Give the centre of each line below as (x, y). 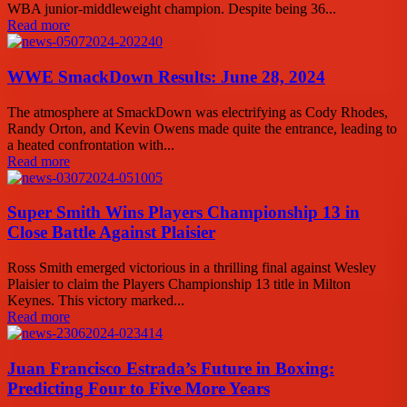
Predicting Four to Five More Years (139, 388)
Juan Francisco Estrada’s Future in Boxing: (171, 368)
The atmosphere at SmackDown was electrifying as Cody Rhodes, (198, 112)
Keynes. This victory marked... (96, 300)
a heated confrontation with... (91, 144)
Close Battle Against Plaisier (111, 233)
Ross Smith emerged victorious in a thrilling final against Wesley (192, 267)
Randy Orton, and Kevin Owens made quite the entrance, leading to (202, 128)
